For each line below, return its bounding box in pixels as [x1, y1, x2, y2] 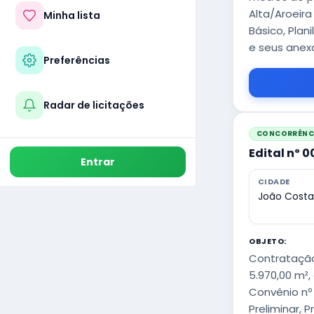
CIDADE [258, 176, 290, 187]
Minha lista [43, 8, 100, 22]
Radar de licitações [43, 98, 144, 112]
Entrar [81, 155, 115, 169]
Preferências [43, 53, 110, 67]
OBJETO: [249, 235, 287, 247]
